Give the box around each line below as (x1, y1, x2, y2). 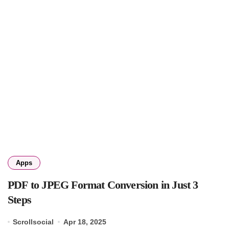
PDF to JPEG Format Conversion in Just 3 (8, 178, 198, 191)
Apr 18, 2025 (63, 217, 106, 226)
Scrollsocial (13, 217, 54, 226)
